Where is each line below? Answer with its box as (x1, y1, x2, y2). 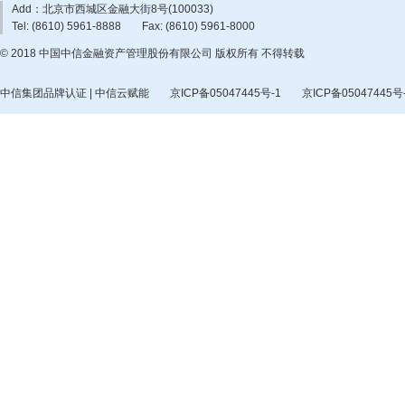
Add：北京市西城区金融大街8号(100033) (12, 3, 213, 16)
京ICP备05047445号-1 (170, 86, 281, 99)
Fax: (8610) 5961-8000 (142, 20, 255, 33)
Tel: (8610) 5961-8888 (12, 20, 121, 33)
